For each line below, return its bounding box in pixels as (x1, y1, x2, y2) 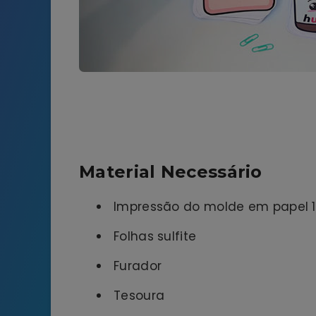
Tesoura (114, 287, 165, 305)
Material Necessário (79, 161, 262, 182)
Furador (114, 257, 162, 275)
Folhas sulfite (114, 228, 197, 245)
